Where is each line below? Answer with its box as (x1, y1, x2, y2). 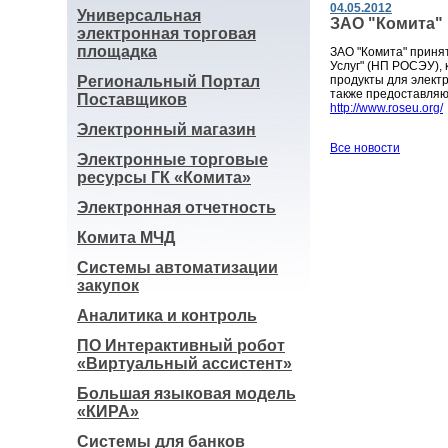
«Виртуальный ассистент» (77, 355, 292, 372)
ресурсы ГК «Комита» (77, 169, 251, 186)
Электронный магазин (77, 121, 256, 138)
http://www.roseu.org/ (330, 101, 443, 115)
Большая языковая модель (77, 385, 296, 402)
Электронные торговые (77, 151, 268, 168)
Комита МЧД (77, 229, 175, 246)
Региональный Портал (77, 73, 260, 90)
